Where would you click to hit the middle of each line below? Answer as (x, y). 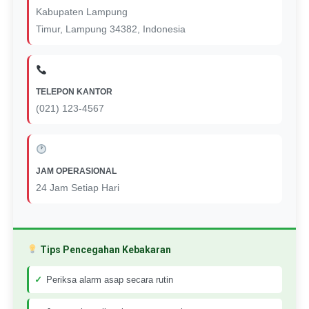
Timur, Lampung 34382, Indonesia (110, 29)
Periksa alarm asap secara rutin (109, 279)
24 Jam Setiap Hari (77, 187)
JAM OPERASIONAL (76, 171)
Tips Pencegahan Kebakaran (104, 249)
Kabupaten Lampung (81, 11)
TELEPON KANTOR (74, 91)
